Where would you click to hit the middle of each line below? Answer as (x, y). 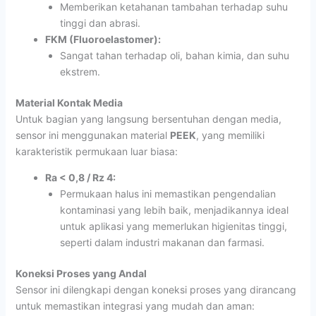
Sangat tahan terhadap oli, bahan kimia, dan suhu (174, 55)
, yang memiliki (230, 135)
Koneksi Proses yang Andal (81, 273)
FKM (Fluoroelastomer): (103, 39)
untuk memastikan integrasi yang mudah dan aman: (135, 305)
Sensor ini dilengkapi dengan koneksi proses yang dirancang (156, 289)
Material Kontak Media (69, 102)
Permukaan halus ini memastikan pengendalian (168, 193)
